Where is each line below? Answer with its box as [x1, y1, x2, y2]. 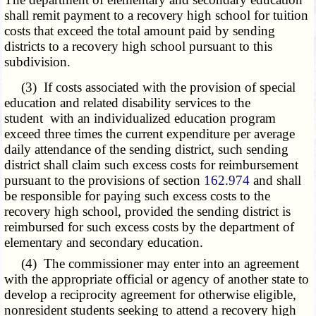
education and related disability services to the [4, 95, 251, 111]
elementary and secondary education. [4, 235, 204, 250]
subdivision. [4, 54, 71, 70]
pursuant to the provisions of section [4, 173, 205, 188]
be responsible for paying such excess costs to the [4, 188, 271, 204]
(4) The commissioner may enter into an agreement [4, 256, 300, 272]
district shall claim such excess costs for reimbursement [4, 157, 299, 173]
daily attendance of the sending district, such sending [4, 142, 289, 157]
